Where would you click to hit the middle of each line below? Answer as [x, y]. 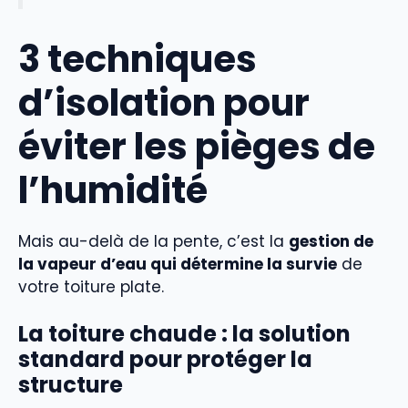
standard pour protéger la [165, 360]
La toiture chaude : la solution [184, 334]
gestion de [331, 241]
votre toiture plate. [91, 286]
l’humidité [113, 190]
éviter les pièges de [197, 146]
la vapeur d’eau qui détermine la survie [178, 264]
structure [71, 385]
